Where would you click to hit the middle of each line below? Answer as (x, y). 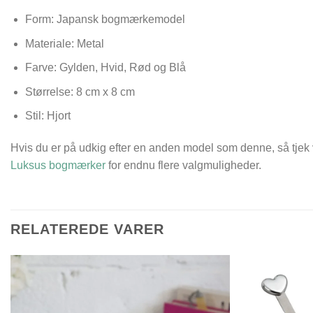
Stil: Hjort (48, 116)
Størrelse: (49, 92)
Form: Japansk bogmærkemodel (105, 19)
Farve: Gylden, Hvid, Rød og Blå (105, 68)
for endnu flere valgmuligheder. (183, 166)
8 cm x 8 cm (104, 92)
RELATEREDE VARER (87, 229)
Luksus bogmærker (58, 166)
